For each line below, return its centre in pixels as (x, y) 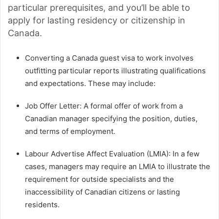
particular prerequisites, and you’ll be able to (99, 8)
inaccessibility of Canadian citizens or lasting (102, 192)
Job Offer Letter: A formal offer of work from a (104, 106)
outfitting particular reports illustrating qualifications (115, 71)
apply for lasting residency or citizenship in (97, 21)
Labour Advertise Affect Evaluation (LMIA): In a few (112, 154)
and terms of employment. (70, 131)
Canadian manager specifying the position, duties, (111, 119)
